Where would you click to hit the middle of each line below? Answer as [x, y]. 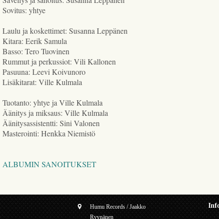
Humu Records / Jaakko [118, 207]
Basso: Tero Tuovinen [36, 51]
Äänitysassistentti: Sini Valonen [51, 123]
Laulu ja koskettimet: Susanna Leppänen [65, 30]
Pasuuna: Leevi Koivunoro [44, 71]
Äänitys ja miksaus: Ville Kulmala [55, 112]
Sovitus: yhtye [24, 10]
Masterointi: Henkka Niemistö [49, 133]
